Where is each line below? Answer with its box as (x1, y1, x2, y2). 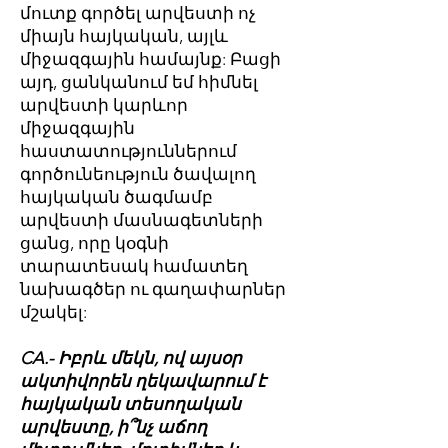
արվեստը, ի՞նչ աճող (20, 417, 207, 437)
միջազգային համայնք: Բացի (20, 49, 281, 69)
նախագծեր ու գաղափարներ (20, 279, 286, 299)
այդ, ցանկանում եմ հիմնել (20, 72, 258, 92)
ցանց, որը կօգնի (20, 233, 169, 253)
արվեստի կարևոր (20, 95, 188, 115)
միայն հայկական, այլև (20, 26, 228, 46)
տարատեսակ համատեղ (20, 256, 248, 276)
